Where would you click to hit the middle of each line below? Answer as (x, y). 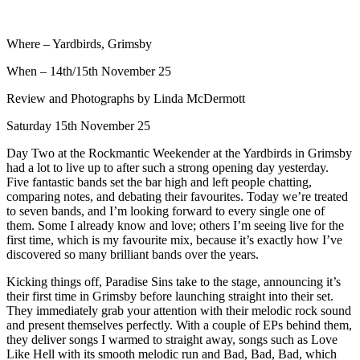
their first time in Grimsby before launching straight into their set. (170, 296)
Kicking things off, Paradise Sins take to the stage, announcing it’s (174, 281)
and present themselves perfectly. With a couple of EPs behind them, (179, 325)
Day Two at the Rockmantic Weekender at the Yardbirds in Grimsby (179, 153)
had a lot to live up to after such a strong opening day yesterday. (168, 167)
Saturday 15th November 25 (78, 125)
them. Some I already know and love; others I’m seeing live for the (175, 225)
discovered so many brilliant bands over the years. (133, 254)
